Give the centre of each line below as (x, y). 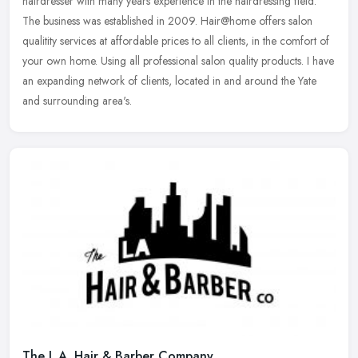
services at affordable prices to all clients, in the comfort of (195, 41)
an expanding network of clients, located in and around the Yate (169, 81)
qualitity (40, 41)
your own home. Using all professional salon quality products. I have (178, 61)
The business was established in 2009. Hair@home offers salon (167, 21)
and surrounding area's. (77, 101)
